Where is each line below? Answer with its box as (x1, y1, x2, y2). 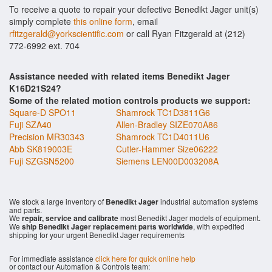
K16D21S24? (9, 82, 61, 94)
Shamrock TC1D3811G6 (116, 106, 210, 118)
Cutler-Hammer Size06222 (116, 143, 218, 155)
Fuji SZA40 (9, 118, 52, 131)
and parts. (9, 205, 42, 215)
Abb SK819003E (9, 143, 72, 155)
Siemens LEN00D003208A (116, 155, 219, 167)
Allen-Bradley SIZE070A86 (116, 118, 218, 131)
